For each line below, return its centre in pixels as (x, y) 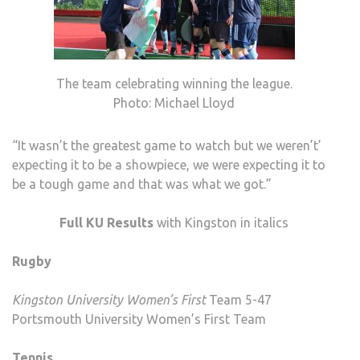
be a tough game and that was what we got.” (142, 184)
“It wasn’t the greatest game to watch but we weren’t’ (167, 146)
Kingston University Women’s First (109, 300)
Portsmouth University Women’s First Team (139, 319)
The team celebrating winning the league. (174, 84)
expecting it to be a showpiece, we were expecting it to (169, 165)
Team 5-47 (239, 300)
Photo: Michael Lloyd (174, 103)
